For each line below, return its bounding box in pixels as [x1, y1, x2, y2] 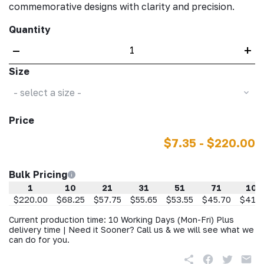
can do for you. [9, 235, 70, 245]
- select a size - [13, 86, 81, 98]
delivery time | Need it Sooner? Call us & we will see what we [9, 225, 254, 235]
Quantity [9, 24, 51, 35]
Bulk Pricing [9, 169, 67, 180]
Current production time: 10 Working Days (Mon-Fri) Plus [9, 214, 234, 225]
